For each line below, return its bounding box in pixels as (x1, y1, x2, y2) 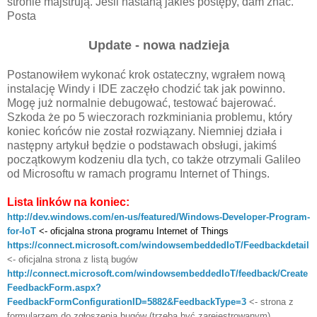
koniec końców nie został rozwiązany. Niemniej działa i (7, 125, 282, 137)
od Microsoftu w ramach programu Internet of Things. (7, 167, 270, 180)
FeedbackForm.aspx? (7, 282, 101, 293)
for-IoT (7, 225, 36, 236)
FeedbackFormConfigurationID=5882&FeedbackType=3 (7, 296, 246, 307)
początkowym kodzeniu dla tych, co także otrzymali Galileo (7, 153, 301, 166)
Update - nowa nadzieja (88, 38, 229, 52)
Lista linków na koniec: (7, 195, 129, 208)
